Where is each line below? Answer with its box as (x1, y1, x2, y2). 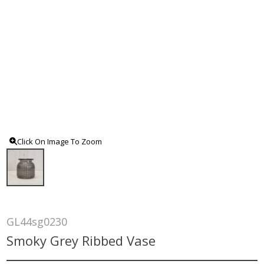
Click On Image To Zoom (17, 136, 103, 147)
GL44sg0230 (6, 214, 68, 229)
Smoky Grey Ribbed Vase (6, 231, 156, 249)
